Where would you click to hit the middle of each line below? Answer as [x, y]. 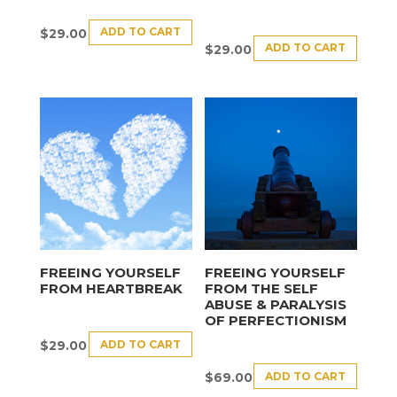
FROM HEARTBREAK [111, 288]
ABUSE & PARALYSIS [276, 304]
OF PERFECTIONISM [276, 320]
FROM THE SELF [262, 288]
